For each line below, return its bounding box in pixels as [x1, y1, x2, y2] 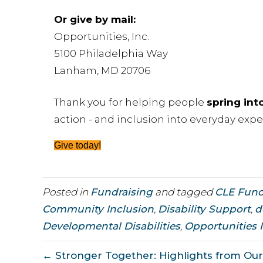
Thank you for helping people [54, 96, 207, 109]
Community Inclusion [42, 203, 154, 215]
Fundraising [90, 186, 153, 198]
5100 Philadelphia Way [54, 48, 168, 60]
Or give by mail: [54, 14, 136, 26]
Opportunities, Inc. [54, 31, 149, 43]
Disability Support [158, 203, 251, 215]
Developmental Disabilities [42, 220, 180, 232]
